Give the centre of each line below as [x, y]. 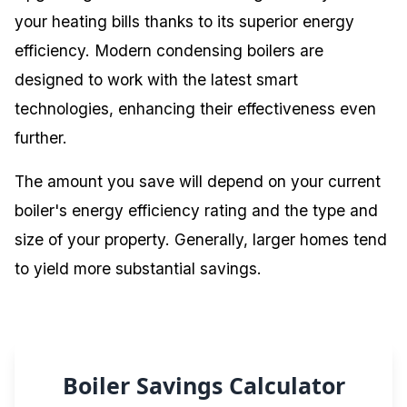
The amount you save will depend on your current [198, 181]
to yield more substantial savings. [138, 268]
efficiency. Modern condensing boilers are [169, 50]
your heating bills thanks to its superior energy [184, 21]
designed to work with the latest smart [156, 79]
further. [41, 137]
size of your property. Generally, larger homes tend [201, 239]
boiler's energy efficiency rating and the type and [196, 210]
